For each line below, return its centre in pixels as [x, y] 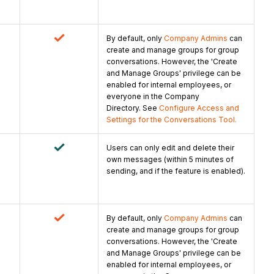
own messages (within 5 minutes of [170, 160]
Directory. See [133, 108]
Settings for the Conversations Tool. [172, 120]
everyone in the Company [153, 97]
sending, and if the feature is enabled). [176, 171]
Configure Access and [199, 108]
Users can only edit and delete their [170, 148]
